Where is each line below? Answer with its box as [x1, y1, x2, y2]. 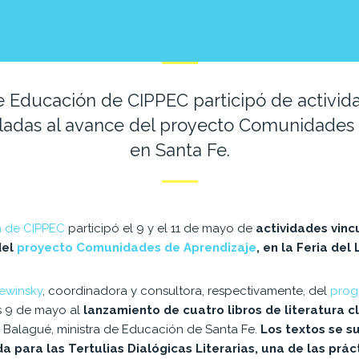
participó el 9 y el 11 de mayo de [65, 220, 256, 236]
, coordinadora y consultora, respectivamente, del [42, 283, 331, 298]
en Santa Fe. [129, 139, 230, 160]
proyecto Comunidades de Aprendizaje [17, 240, 257, 255]
